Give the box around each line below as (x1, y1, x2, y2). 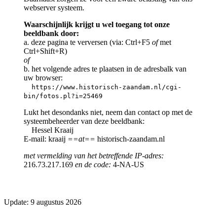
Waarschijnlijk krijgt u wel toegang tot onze (24, 20, 170, 29)
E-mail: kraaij (24, 134, 68, 143)
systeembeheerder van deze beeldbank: (24, 116, 145, 125)
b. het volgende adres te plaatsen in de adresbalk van (24, 64, 186, 73)
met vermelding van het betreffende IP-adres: (24, 151, 164, 160)
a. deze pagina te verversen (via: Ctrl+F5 (24, 37, 152, 46)
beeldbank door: (24, 29, 79, 37)
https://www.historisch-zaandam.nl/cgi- (32, 83, 182, 91)
